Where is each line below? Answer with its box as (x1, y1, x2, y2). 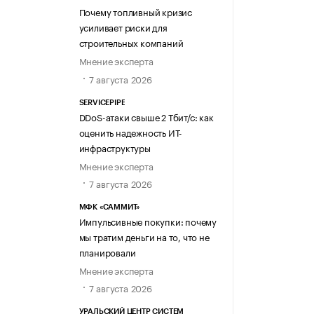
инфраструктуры (78, 139, 151, 154)
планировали (78, 245, 136, 259)
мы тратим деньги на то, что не (78, 229, 210, 244)
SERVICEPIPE (78, 98, 125, 107)
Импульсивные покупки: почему (78, 214, 217, 228)
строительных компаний (78, 35, 184, 50)
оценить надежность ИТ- (78, 124, 183, 139)
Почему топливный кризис (78, 4, 192, 19)
